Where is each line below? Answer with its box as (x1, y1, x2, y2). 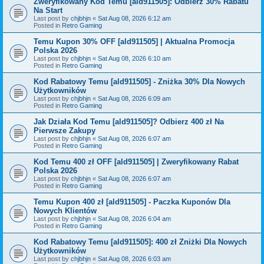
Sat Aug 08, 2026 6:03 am (98, 255, 171, 262)
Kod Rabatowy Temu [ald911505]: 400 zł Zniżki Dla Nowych (34, 237, 247, 246)
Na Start (34, 5, 62, 15)
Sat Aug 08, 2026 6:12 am (98, 14, 171, 22)
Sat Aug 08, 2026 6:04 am (98, 214, 171, 222)
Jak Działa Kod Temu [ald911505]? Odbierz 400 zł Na (34, 117, 224, 126)
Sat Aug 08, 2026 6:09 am (98, 94, 171, 102)
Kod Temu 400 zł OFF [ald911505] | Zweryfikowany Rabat (34, 157, 239, 166)
